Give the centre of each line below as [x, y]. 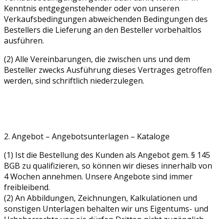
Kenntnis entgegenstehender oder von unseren [92, 8]
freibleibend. [27, 187]
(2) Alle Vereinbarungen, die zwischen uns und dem [97, 59]
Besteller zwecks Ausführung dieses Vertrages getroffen [108, 70]
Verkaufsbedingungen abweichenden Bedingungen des [106, 19]
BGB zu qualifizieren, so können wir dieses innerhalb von [108, 165]
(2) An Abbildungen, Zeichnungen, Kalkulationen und [100, 198]
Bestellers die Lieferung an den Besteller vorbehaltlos [103, 30]
